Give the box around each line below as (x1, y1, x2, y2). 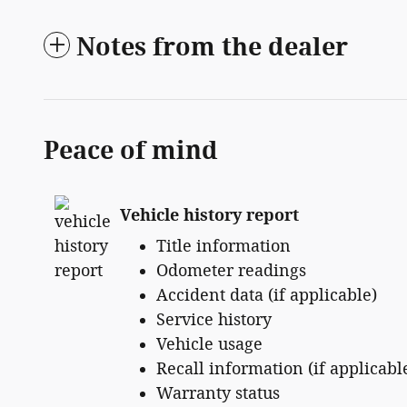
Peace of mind (44, 136, 218, 166)
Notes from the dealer (76, 33, 348, 63)
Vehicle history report (120, 204, 299, 225)
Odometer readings (156, 261, 306, 282)
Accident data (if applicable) (156, 285, 377, 306)
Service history (156, 310, 272, 331)
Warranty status (156, 383, 280, 404)
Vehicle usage (156, 334, 263, 355)
